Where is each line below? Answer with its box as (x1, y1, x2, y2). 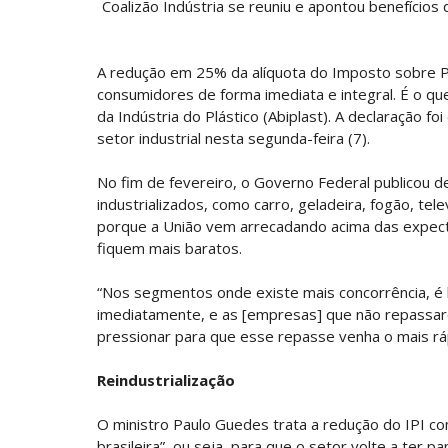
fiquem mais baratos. (97, 238, 242, 258)
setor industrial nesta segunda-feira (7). (97, 128, 370, 148)
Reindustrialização (97, 370, 235, 390)
